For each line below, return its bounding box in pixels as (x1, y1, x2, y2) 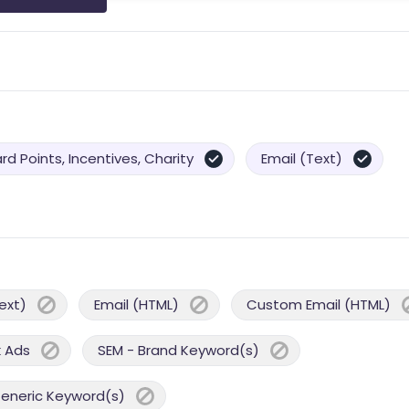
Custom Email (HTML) (246, 294, 391, 314)
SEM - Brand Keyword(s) (98, 340, 259, 360)
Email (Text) (261, 148, 342, 168)
